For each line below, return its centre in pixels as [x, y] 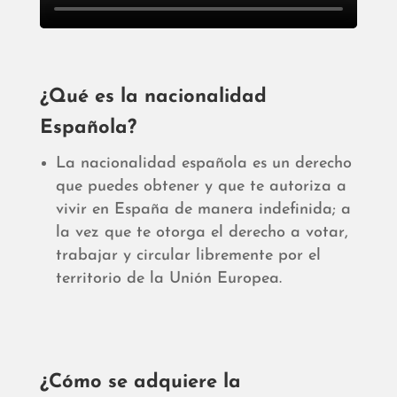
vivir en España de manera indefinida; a [203, 210]
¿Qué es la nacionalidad [153, 97]
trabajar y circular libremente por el [188, 256]
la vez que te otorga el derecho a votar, [202, 233]
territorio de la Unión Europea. [168, 279]
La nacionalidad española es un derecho [203, 164]
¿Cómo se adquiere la [140, 383]
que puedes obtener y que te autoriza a [201, 187]
